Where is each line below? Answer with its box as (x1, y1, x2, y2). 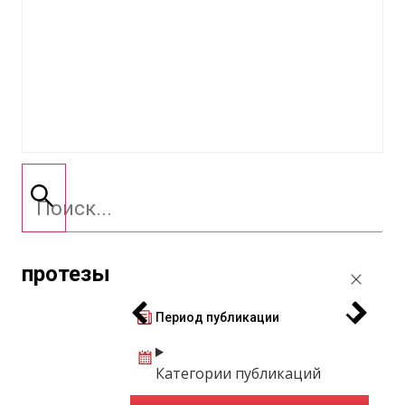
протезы (22, 261, 110, 287)
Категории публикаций (155, 363, 321, 383)
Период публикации (155, 309, 279, 325)
